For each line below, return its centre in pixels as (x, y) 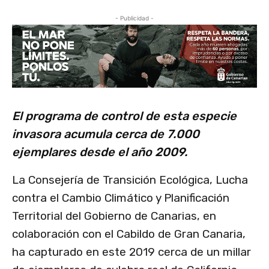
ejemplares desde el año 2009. (100, 152)
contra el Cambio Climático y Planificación (121, 198)
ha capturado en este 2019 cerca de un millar (131, 252)
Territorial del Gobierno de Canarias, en (114, 216)
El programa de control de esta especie (124, 116)
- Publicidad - (134, 18)
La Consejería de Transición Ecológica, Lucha (130, 180)
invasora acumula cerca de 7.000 (106, 134)
